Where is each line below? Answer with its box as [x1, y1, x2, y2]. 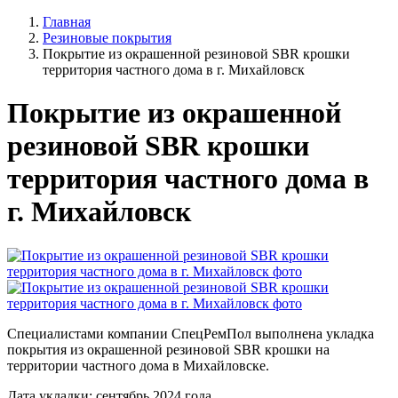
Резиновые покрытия [43, 30, 171, 45]
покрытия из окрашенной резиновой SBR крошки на [7, 341, 330, 357]
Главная [43, 14, 91, 29]
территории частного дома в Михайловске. [7, 357, 269, 373]
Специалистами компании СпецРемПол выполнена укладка [7, 325, 374, 341]
